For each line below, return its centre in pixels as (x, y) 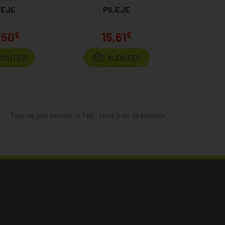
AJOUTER (123, 58)
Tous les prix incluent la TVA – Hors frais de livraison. (89, 115)
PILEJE (117, 9)
